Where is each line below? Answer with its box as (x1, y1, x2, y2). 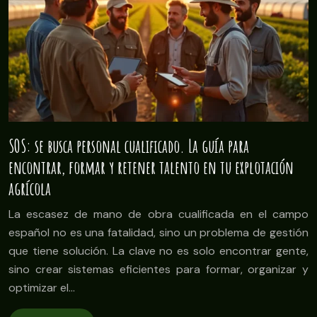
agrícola (8, 177, 51, 200)
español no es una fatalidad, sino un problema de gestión (8, 224, 309, 240)
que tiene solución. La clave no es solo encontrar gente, (8, 243, 309, 258)
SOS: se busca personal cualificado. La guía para (8, 134, 249, 157)
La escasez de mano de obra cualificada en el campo (8, 206, 309, 221)
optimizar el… (8, 279, 75, 295)
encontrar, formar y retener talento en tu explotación (8, 156, 294, 178)
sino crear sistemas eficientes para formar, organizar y (8, 261, 309, 277)
